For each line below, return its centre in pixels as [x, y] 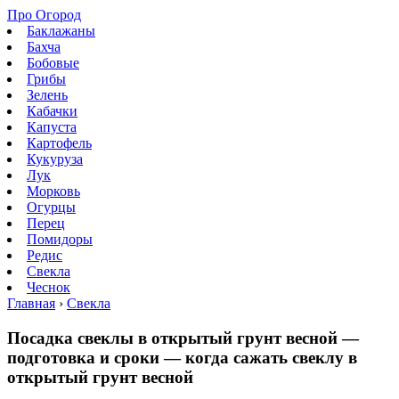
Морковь [53, 191]
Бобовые [53, 63]
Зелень [47, 95]
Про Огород [44, 15]
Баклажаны [61, 31]
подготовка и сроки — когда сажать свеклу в [182, 357]
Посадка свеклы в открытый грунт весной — [183, 338]
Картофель [59, 143]
